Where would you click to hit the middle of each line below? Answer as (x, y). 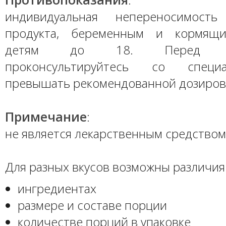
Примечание (46, 117)
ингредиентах (57, 188)
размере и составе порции (92, 205)
